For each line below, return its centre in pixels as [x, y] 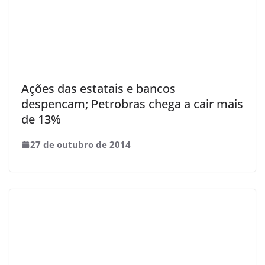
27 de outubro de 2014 [80, 144]
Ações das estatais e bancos [98, 88]
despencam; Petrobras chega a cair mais [132, 104]
